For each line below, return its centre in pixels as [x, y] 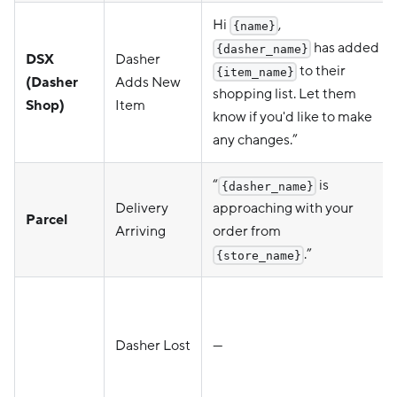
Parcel [47, 219]
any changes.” [255, 140]
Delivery [142, 208]
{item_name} [255, 72]
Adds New [148, 82]
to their [322, 70]
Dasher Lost [153, 345]
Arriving [140, 231]
